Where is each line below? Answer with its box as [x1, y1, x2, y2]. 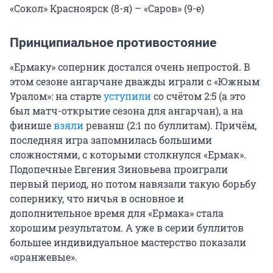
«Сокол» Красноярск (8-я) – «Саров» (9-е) [10, 1, 204, 15]
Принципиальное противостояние [10, 35, 216, 50]
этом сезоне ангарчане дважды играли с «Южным [10, 74, 260, 88]
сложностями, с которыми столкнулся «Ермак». [10, 147, 246, 161]
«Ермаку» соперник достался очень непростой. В [10, 60, 250, 73]
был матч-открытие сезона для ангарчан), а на [10, 104, 243, 117]
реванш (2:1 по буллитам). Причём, [83, 118, 257, 132]
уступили [104, 89, 151, 102]
